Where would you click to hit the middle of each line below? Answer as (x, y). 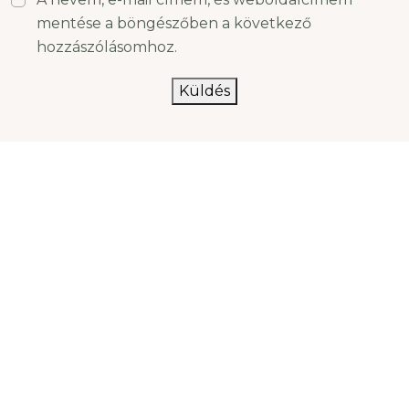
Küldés (204, 91)
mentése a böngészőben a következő (174, 24)
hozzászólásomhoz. (107, 47)
